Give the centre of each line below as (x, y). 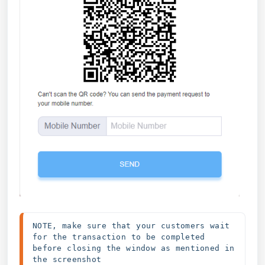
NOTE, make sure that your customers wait (131, 226)
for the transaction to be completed (119, 237)
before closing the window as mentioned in (134, 248)
